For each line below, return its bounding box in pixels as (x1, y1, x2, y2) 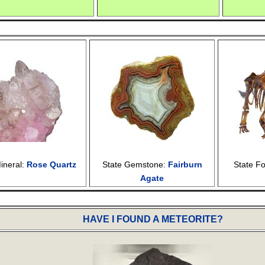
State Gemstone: (102, 159, 168, 169)
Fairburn (167, 159, 202, 169)
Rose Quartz (27, 159, 77, 169)
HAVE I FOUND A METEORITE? (82, 213, 223, 224)
